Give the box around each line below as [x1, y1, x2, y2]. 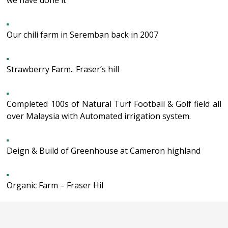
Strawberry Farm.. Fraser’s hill [7, 64, 120, 75]
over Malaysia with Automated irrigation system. [7, 110, 191, 122]
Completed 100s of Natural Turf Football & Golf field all [7, 98, 221, 109]
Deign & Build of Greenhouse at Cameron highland [7, 145, 201, 156]
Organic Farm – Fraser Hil [7, 180, 104, 191]
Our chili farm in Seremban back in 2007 [7, 29, 159, 40]
